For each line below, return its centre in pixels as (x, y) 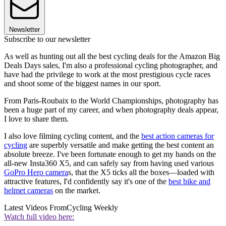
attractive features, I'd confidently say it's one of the (86, 182)
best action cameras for (178, 136)
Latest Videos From (35, 208)
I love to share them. (36, 119)
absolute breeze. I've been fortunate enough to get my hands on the (110, 154)
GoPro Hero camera (36, 173)
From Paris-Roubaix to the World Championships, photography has (111, 101)
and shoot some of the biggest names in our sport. (82, 84)
